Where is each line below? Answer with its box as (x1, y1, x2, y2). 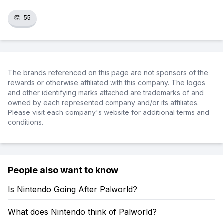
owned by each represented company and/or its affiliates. (8, 98, 199, 107)
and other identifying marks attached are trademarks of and (8, 88, 204, 97)
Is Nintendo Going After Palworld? (8, 184, 137, 194)
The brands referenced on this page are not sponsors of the (8, 68, 208, 77)
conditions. (8, 118, 43, 126)
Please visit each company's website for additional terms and (8, 108, 209, 116)
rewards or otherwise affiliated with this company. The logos (8, 78, 205, 87)
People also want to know (8, 165, 118, 175)
